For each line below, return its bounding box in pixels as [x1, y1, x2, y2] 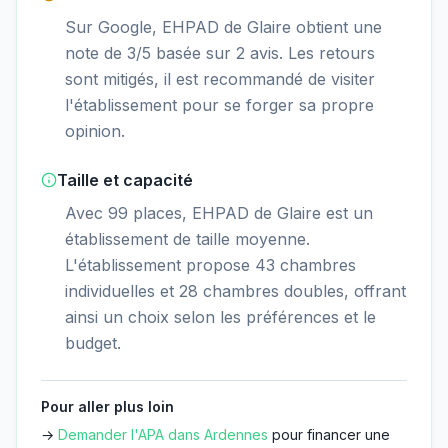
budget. [65, 333, 121, 354]
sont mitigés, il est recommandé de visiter [65, 69, 375, 90]
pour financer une [268, 426, 390, 444]
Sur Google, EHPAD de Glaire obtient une [65, 17, 382, 38]
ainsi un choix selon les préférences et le [65, 307, 376, 328]
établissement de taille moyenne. [65, 229, 310, 250]
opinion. [65, 121, 125, 142]
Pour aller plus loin [41, 398, 174, 416]
